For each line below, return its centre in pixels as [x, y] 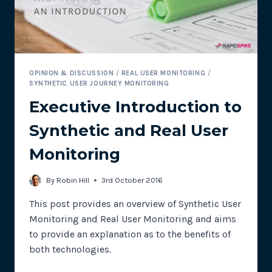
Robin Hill [73, 180]
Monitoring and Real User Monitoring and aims [133, 219]
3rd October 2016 [132, 180]
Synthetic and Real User [129, 131]
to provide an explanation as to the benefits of [130, 234]
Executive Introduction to [135, 107]
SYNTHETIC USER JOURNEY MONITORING [99, 83]
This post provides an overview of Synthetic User [135, 203]
